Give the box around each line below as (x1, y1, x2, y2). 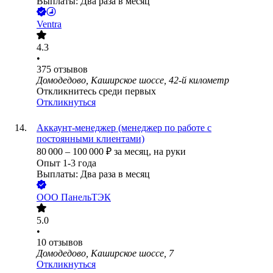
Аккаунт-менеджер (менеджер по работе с (37, 122, 211, 133)
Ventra (37, 19, 62, 30)
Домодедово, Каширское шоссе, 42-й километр (37, 75, 229, 86)
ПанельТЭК (61, 192, 111, 203)
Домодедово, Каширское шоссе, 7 (37, 248, 174, 259)
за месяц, (114, 146, 154, 157)
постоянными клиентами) (37, 133, 144, 144)
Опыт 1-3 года (37, 158, 96, 169)
